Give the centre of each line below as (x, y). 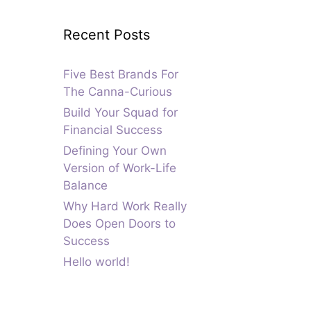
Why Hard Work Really (125, 206)
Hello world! (96, 262)
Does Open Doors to (119, 224)
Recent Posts (107, 35)
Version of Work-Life (120, 168)
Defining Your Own (115, 151)
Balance (85, 185)
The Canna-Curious (118, 92)
